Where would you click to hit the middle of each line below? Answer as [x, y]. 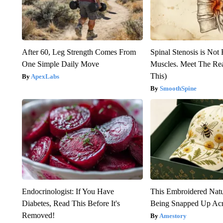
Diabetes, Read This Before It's [71, 203]
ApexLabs [45, 76]
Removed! [38, 215]
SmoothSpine [178, 88]
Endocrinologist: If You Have [68, 191]
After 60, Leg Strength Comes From [79, 52]
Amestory [173, 216]
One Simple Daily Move [60, 64]
